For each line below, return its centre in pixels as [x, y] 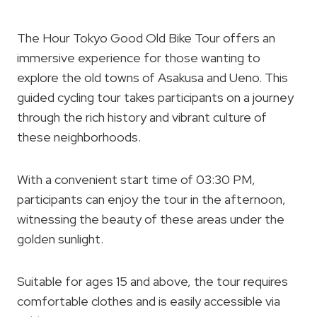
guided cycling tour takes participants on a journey [155, 97]
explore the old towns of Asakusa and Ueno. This [152, 77]
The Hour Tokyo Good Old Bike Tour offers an [146, 38]
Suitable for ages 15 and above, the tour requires [152, 281]
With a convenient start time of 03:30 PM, [136, 179]
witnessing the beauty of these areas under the [151, 219]
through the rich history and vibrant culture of [142, 117]
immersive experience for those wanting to [139, 58]
